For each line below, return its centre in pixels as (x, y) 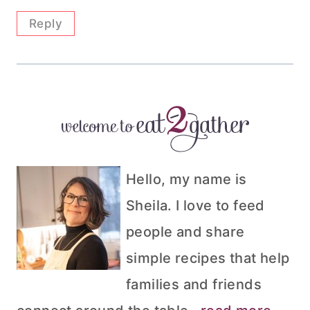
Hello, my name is (186, 179)
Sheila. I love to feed (195, 206)
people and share (185, 232)
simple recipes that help (208, 258)
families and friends (194, 284)
